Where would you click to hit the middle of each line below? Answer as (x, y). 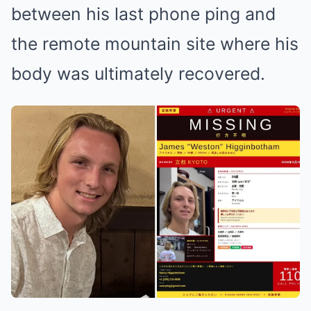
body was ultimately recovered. (138, 74)
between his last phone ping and (143, 14)
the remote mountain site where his (155, 44)
